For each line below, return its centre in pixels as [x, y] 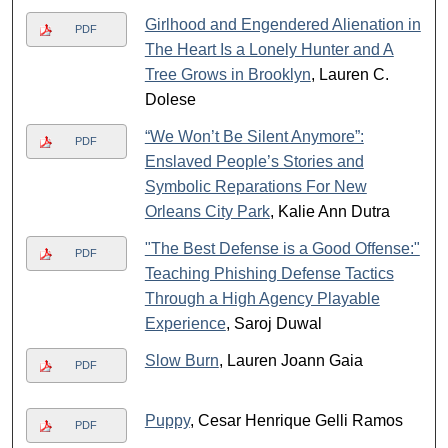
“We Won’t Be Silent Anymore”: [254, 137]
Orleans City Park [207, 212]
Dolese [170, 100]
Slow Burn [181, 361]
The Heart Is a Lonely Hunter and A [269, 50]
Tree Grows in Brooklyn [227, 75]
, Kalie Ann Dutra [329, 212]
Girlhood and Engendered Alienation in [282, 25]
